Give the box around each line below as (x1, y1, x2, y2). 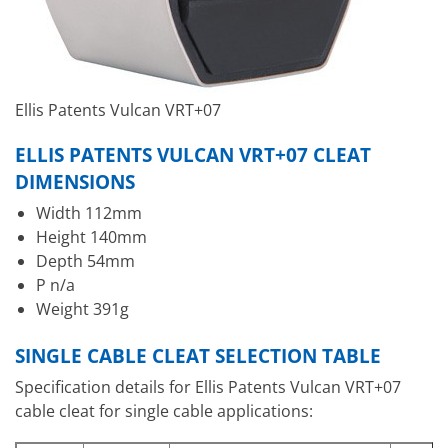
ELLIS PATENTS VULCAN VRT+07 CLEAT (15, 141, 371, 169)
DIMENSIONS (15, 168, 135, 196)
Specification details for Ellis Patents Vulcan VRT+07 (15, 375, 401, 398)
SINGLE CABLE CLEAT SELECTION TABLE (15, 341, 381, 369)
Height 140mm (35, 226, 147, 248)
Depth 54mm (35, 250, 135, 272)
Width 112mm (35, 202, 142, 224)
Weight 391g (35, 298, 129, 320)
